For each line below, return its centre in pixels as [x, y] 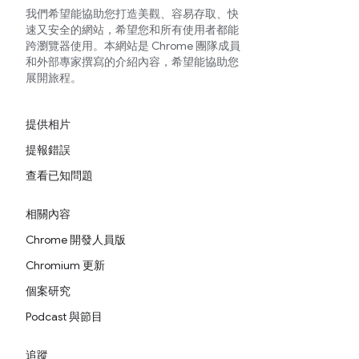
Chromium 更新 [65, 265]
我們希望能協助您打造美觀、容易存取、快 [132, 14]
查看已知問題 [59, 175]
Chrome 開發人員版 [76, 240]
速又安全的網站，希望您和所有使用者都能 [132, 30]
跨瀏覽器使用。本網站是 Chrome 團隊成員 [133, 46]
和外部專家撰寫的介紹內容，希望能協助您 [132, 62]
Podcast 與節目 [64, 317]
